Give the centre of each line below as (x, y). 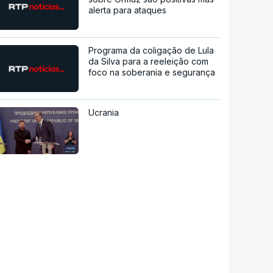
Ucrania (104, 112)
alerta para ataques (128, 10)
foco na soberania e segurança (152, 72)
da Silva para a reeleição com (149, 61)
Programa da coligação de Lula (151, 50)
